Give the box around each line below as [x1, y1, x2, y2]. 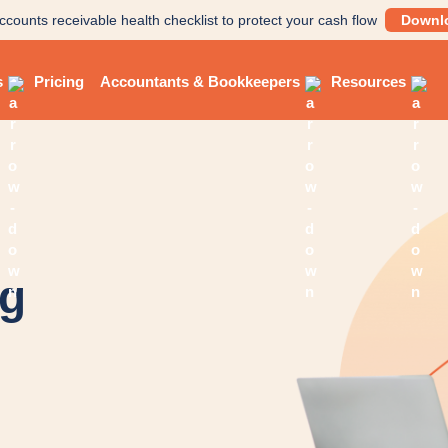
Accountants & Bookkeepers [99, 72, 300, 90]
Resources [330, 72, 406, 90]
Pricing [33, 72, 84, 90]
